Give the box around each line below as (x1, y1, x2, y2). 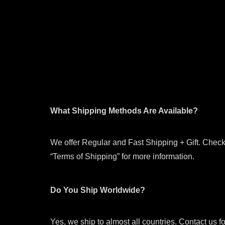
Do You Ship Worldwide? (50, 185, 145, 194)
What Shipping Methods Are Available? (50, 106, 198, 115)
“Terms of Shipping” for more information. (50, 152, 194, 161)
